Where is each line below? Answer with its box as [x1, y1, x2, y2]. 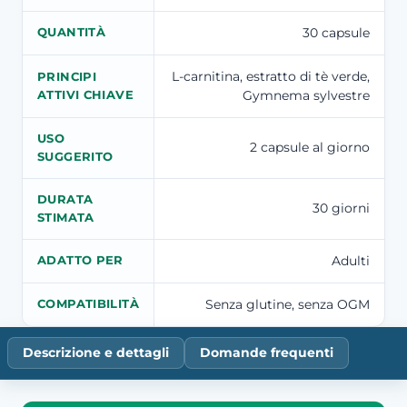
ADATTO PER [37, 253, 124, 268]
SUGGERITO [37, 150, 114, 164]
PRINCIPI [37, 70, 97, 84]
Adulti [332, 253, 370, 270]
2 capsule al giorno [250, 139, 370, 156]
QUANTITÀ [37, 25, 106, 40]
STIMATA [37, 211, 94, 225]
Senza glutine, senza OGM [205, 296, 370, 313]
